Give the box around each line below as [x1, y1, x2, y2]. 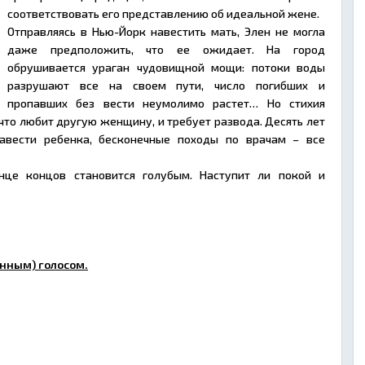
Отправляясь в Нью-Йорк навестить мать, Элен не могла [7, 24, 325, 38]
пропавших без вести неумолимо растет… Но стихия [7, 96, 325, 110]
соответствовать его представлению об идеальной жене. [7, 7, 319, 20]
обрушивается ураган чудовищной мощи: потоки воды [7, 60, 325, 74]
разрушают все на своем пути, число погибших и [7, 78, 325, 92]
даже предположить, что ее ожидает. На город [7, 42, 325, 56]
